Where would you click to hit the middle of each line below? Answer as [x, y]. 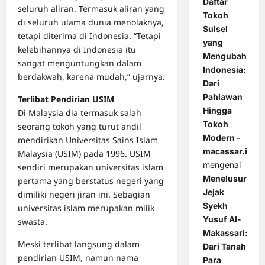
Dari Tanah [224, 247]
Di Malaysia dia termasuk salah [80, 113]
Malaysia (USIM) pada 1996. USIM [84, 154]
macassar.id [227, 151]
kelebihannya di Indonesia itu [77, 50]
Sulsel [215, 29]
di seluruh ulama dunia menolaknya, [91, 22]
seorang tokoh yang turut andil [80, 127]
